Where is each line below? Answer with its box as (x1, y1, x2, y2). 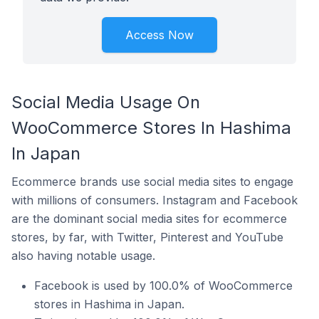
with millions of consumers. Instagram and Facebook (11, 193, 298, 207)
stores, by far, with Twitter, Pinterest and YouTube (11, 230, 283, 244)
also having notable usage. (11, 249, 155, 263)
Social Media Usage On (11, 92, 200, 113)
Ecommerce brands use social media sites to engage (11, 174, 293, 189)
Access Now (125, 28, 194, 42)
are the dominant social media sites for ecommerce (11, 211, 287, 226)
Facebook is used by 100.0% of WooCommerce (34, 278, 293, 293)
